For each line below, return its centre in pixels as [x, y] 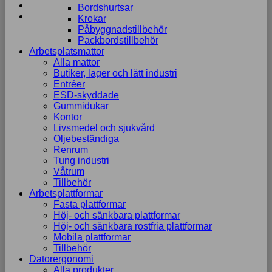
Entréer [69, 84]
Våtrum [69, 172]
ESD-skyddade [86, 95]
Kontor [68, 117]
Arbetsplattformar [66, 193]
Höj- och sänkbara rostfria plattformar [133, 226]
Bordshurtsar [105, 8]
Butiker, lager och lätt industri [115, 73]
